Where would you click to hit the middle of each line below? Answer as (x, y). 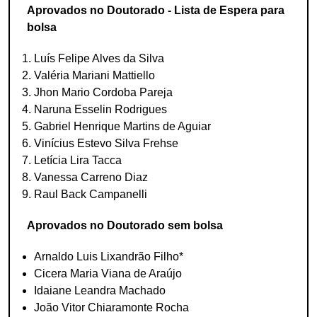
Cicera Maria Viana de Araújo (108, 273)
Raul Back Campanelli (91, 194)
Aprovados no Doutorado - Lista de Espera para (156, 10)
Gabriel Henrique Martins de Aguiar (122, 126)
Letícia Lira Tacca (78, 160)
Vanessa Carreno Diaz (91, 177)
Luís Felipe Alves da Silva (99, 58)
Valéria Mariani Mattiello (94, 75)
